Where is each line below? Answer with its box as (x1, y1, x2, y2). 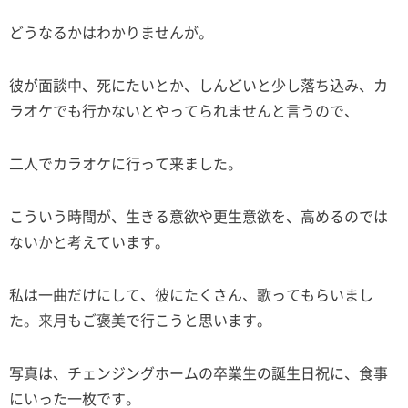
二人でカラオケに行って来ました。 (9, 152, 242, 175)
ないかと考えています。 (9, 230, 169, 253)
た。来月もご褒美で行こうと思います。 (9, 309, 271, 331)
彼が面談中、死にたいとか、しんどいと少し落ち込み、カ (9, 74, 388, 97)
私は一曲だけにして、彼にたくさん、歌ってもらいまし (9, 283, 373, 306)
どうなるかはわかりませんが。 (9, 21, 213, 44)
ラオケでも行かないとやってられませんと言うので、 (9, 99, 359, 122)
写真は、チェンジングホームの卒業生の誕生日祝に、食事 (9, 362, 388, 384)
